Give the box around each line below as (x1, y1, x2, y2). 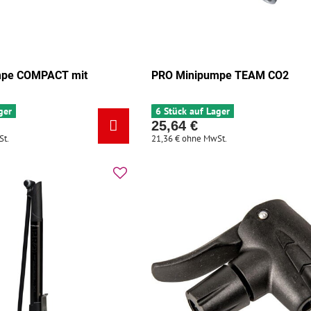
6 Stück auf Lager (155, 104, 230, 117)
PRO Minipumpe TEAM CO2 (151, 68, 289, 82)
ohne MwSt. (182, 132, 228, 144)
